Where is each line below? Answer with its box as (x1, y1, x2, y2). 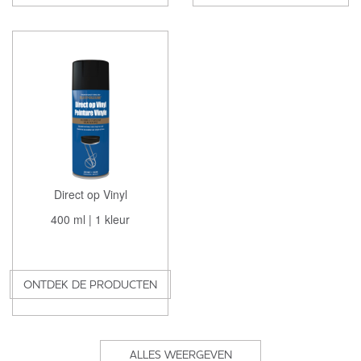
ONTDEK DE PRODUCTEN (23, 276, 157, 292)
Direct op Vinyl (53, 185, 127, 202)
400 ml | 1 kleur (51, 210, 130, 227)
